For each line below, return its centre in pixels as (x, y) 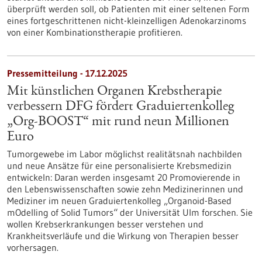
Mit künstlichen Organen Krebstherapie (114, 92)
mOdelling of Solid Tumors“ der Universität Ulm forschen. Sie (130, 212)
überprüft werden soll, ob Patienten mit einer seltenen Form (128, 9)
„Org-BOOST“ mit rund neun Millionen (118, 122)
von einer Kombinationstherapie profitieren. (95, 32)
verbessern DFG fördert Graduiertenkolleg (120, 107)
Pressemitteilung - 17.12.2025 (67, 73)
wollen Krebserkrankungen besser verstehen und (105, 224)
